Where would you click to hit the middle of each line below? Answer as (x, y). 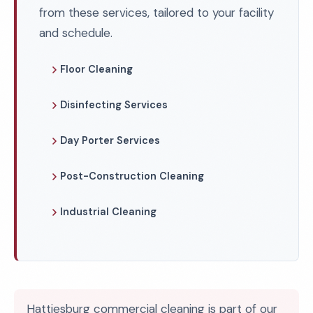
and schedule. (76, 33)
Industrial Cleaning (108, 212)
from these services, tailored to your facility (156, 13)
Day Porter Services (110, 140)
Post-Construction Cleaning (132, 176)
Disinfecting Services (114, 105)
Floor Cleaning (96, 69)
